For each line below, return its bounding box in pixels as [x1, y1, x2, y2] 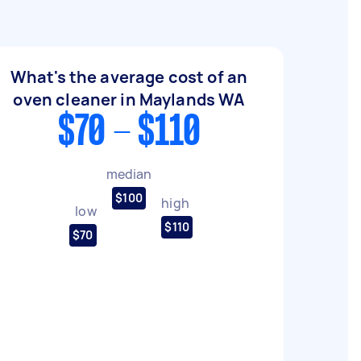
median [106, 164, 152, 183]
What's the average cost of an [10, 66, 248, 88]
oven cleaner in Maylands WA [13, 89, 245, 110]
